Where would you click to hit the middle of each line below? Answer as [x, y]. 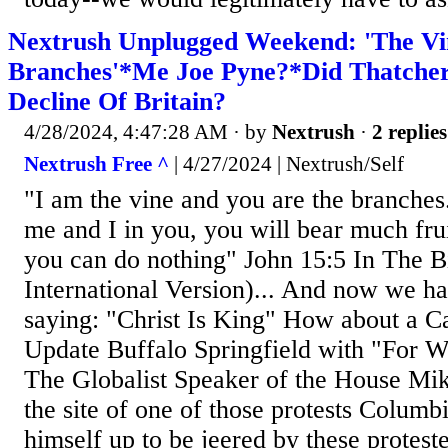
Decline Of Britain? [117, 102]
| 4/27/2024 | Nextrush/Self [286, 163]
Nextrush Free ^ [96, 163]
